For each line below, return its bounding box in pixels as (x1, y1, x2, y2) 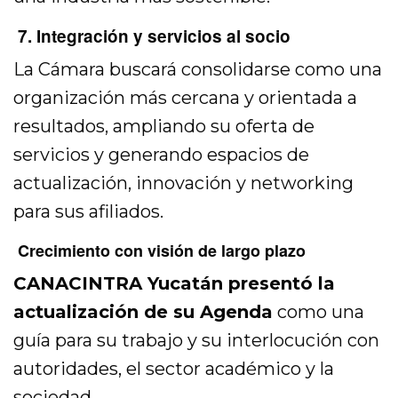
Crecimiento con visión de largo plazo (13, 239, 306, 263)
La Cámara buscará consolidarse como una (13, 59, 383, 81)
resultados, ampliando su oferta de (13, 115, 315, 138)
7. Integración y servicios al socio (13, 24, 291, 49)
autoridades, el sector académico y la (13, 358, 335, 380)
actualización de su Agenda (13, 301, 274, 323)
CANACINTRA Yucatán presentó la (13, 273, 336, 295)
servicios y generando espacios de (13, 144, 310, 166)
